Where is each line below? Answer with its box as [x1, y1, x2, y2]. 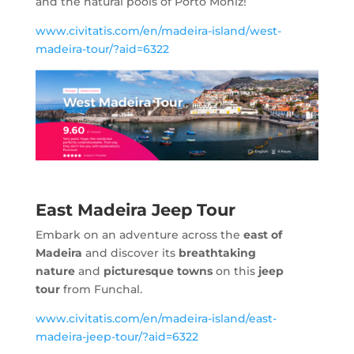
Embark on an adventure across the [35, 227, 243, 242]
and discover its [81, 245, 179, 260]
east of [243, 227, 282, 242]
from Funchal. [59, 281, 142, 296]
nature [35, 263, 75, 278]
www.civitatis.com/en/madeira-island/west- [35, 23, 281, 38]
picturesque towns [103, 263, 213, 278]
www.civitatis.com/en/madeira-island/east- [35, 311, 277, 326]
